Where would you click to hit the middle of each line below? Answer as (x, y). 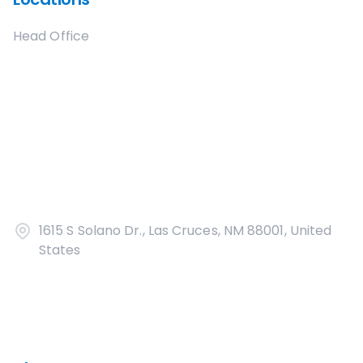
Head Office (51, 36)
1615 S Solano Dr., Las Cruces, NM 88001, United (186, 231)
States (60, 250)
